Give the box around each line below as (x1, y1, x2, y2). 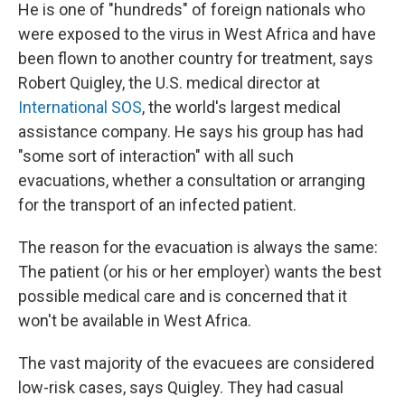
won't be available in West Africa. (18, 311, 251, 330)
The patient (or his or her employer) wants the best (18, 262, 381, 281)
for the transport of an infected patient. (18, 195, 297, 214)
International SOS (18, 98, 142, 117)
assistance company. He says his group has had (18, 122, 363, 141)
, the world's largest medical (142, 98, 341, 117)
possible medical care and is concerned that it (18, 287, 347, 306)
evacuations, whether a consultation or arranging (18, 171, 365, 190)
